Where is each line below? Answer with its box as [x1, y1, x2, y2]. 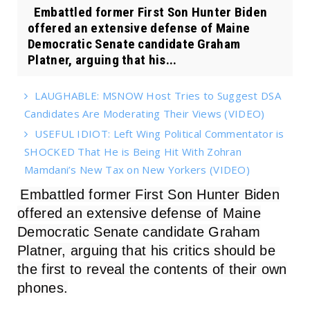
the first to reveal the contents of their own [17, 261, 287, 277]
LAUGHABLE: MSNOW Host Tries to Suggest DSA [35, 88, 281, 102]
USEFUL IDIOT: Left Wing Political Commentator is [35, 126, 284, 140]
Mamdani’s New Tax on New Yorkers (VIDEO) [24, 162, 250, 176]
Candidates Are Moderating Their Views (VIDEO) [24, 106, 265, 120]
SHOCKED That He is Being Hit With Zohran [24, 144, 241, 158]
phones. [17, 280, 69, 295]
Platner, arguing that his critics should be [17, 242, 275, 258]
